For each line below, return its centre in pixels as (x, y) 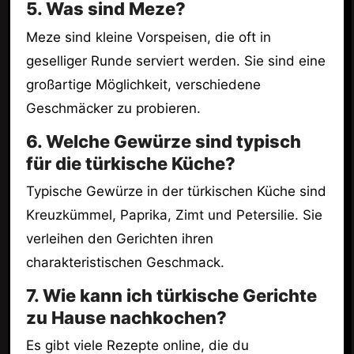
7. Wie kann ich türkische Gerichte (171, 295)
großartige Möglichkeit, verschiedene (143, 84)
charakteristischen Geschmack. (125, 262)
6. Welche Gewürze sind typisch (163, 141)
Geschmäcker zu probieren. (113, 108)
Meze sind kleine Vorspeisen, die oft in (148, 37)
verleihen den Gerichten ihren (119, 238)
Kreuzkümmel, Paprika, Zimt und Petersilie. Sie (174, 215)
